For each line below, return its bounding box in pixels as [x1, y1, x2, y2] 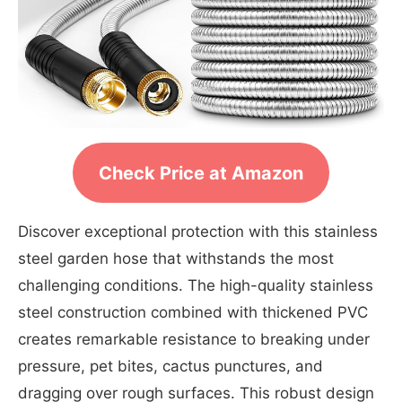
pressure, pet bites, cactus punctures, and [18, 357, 323, 376]
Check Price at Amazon [99, 162, 303, 184]
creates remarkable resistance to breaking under [18, 330, 370, 349]
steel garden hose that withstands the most [18, 249, 334, 268]
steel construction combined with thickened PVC [18, 303, 368, 322]
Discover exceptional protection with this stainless [18, 223, 378, 241]
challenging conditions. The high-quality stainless [18, 276, 373, 295]
